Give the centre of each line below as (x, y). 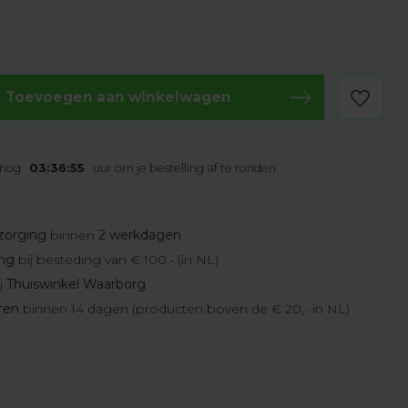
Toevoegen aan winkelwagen (118, 97)
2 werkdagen (140, 235)
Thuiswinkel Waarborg (76, 284)
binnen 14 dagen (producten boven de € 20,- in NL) (185, 309)
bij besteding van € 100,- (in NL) (117, 260)
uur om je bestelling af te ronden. (187, 168)
